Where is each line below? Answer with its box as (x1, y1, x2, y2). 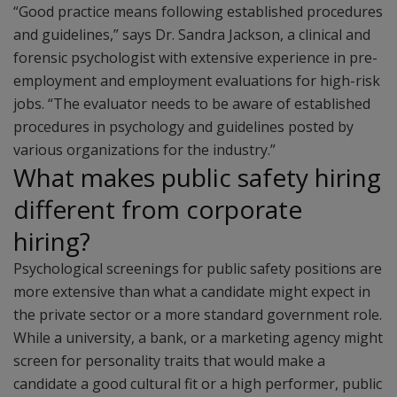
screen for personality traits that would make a (13, 351, 325, 370)
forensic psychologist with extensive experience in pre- (13, 48, 378, 67)
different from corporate (13, 192, 302, 226)
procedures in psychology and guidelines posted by (13, 117, 354, 136)
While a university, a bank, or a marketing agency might (13, 328, 383, 347)
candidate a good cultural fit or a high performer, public (13, 374, 382, 393)
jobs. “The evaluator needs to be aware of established (13, 94, 370, 113)
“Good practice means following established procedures (13, 2, 383, 21)
